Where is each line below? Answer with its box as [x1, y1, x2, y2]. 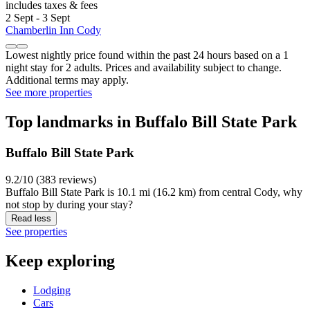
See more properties [6, 86, 92, 99]
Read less [11, 212, 51, 224]
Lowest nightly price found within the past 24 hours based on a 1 [6, 49, 289, 62]
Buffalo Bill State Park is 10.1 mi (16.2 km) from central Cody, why [6, 185, 302, 198]
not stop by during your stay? [6, 198, 133, 210]
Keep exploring [6, 251, 115, 270]
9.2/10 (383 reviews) [6, 173, 96, 185]
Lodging [33, 284, 71, 296]
